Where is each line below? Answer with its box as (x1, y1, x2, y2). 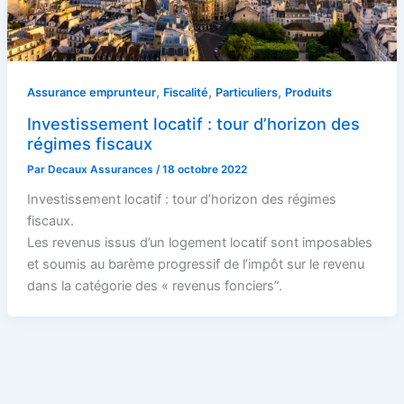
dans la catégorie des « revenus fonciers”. (26, 278, 282, 295)
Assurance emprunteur (26, 85, 156, 99)
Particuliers (215, 85, 278, 99)
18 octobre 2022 (161, 163, 247, 177)
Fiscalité (162, 85, 208, 99)
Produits (284, 85, 332, 99)
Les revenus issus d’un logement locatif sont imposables (26, 234, 372, 252)
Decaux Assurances (47, 163, 156, 177)
